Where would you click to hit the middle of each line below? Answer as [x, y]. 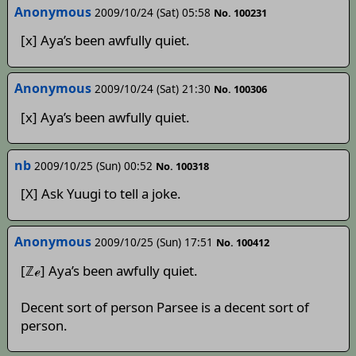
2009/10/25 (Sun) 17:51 [153, 242]
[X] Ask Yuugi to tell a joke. [101, 194]
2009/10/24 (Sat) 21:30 [152, 89]
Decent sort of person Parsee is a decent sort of [164, 307]
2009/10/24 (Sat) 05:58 [152, 13]
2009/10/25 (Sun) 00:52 [93, 165]
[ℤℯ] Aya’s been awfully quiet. [109, 270]
